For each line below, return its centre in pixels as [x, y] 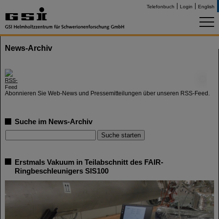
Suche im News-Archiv [54, 121]
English [206, 7]
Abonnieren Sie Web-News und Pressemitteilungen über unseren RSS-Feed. [107, 93]
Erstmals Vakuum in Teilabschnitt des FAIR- [89, 162]
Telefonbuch [161, 7]
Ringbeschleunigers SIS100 [62, 171]
